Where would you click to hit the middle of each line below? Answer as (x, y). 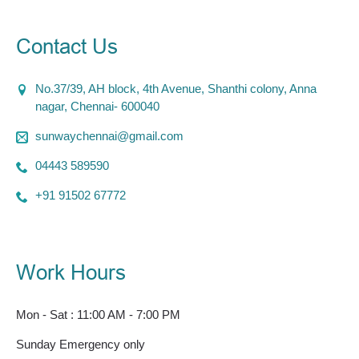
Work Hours (71, 272)
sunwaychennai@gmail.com (109, 135)
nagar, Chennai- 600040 (97, 106)
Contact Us (67, 46)
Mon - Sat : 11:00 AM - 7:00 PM (98, 314)
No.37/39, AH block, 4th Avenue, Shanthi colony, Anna (175, 88)
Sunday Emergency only (81, 344)
